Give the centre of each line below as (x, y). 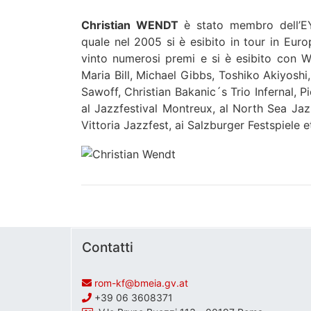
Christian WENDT (130, 25)
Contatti (108, 247)
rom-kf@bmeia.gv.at (141, 283)
